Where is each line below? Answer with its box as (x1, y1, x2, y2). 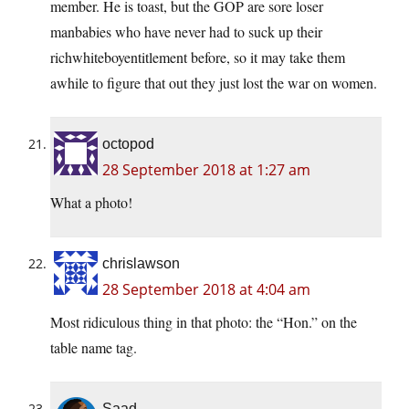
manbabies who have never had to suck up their (50, 21, 322, 41)
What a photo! (50, 192, 132, 212)
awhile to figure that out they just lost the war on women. (50, 72, 377, 92)
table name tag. (50, 337, 137, 357)
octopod (102, 135, 154, 152)
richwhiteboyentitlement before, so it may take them (50, 47, 345, 67)
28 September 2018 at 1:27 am (102, 159, 310, 180)
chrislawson (102, 255, 180, 271)
